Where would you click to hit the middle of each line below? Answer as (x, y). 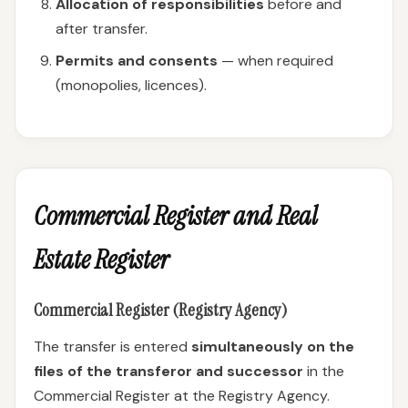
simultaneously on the (273, 347)
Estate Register (102, 260)
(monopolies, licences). (131, 85)
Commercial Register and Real (176, 216)
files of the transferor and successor (168, 371)
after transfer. (102, 29)
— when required (275, 61)
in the (324, 371)
